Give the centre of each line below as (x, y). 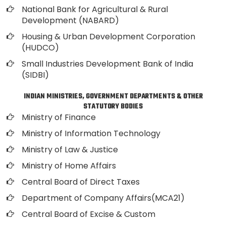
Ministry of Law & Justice (70, 150)
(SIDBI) (35, 75)
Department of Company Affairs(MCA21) (103, 198)
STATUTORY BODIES (113, 107)
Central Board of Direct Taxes (81, 182)
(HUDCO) (40, 48)
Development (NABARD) (70, 20)
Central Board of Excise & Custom (89, 214)
